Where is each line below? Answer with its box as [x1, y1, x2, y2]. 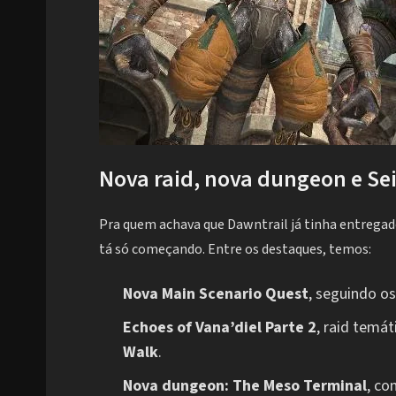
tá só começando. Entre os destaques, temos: [99, 240, 371, 260]
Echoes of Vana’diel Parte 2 [123, 316, 316, 339]
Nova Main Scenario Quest [123, 283, 308, 306]
